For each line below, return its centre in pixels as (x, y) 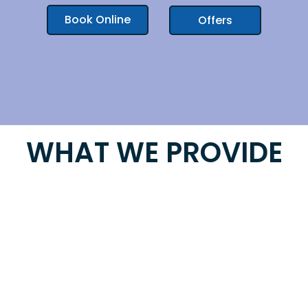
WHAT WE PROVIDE (154, 153)
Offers (215, 20)
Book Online (98, 20)
